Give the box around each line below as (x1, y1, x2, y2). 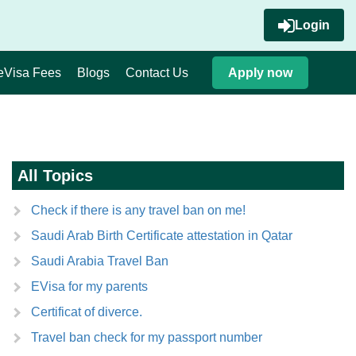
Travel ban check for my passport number (31, 331, 262, 344)
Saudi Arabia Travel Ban (31, 254, 168, 268)
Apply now (228, 66, 292, 79)
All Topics (17, 167, 93, 184)
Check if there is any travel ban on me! (31, 203, 246, 217)
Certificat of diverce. (31, 305, 142, 319)
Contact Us (126, 66, 188, 79)
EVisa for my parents (31, 280, 148, 293)
